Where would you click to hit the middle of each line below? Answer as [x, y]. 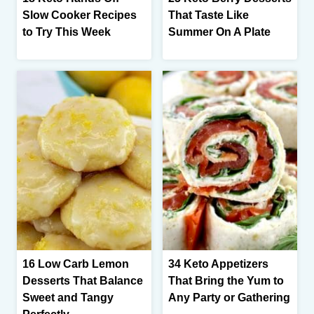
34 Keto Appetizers [218, 264]
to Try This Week [67, 32]
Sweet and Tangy [68, 297]
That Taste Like [209, 15]
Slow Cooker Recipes [80, 15]
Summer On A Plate [219, 32]
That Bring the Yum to [226, 280]
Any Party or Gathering [229, 297]
